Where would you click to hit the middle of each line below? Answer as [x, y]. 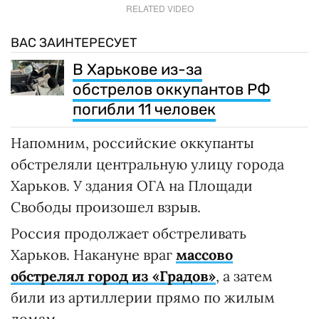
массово [204, 254]
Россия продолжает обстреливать [129, 233]
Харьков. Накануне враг [93, 254]
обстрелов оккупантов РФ [172, 89]
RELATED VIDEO [159, 8]
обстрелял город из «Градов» [113, 276]
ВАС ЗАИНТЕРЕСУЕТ [74, 42]
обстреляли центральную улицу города [147, 164]
